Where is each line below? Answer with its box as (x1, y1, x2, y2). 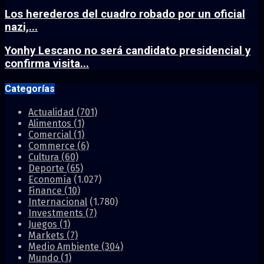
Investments (28, 207, 85, 219)
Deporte (28, 162, 67, 174)
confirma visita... (5, 57, 89, 71)
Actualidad (28, 106, 77, 118)
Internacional (28, 196, 87, 207)
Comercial (28, 128, 74, 140)
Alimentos (28, 117, 74, 129)
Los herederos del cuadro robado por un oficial (5, 7, 245, 21)
